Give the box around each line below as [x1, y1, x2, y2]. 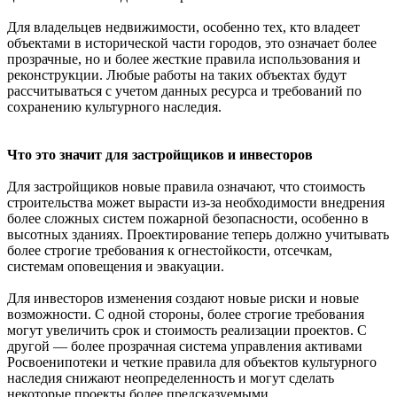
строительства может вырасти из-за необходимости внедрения [7, 194, 385, 210]
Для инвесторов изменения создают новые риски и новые [7, 290, 359, 306]
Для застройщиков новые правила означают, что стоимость [7, 178, 365, 194]
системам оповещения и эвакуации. [7, 258, 224, 274]
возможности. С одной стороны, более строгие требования [7, 306, 364, 322]
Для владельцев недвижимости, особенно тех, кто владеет [7, 19, 360, 35]
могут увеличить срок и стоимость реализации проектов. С [7, 322, 367, 338]
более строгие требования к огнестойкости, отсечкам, [7, 242, 332, 258]
